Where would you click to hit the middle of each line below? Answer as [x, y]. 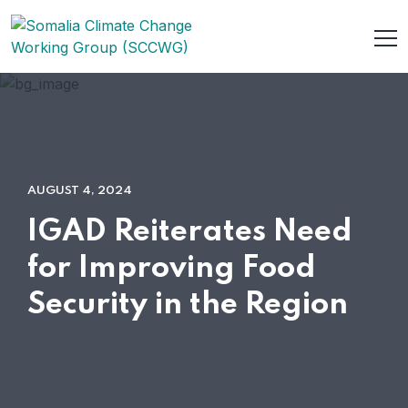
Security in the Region [188, 305]
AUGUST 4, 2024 [80, 191]
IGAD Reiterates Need [190, 232]
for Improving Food [172, 269]
